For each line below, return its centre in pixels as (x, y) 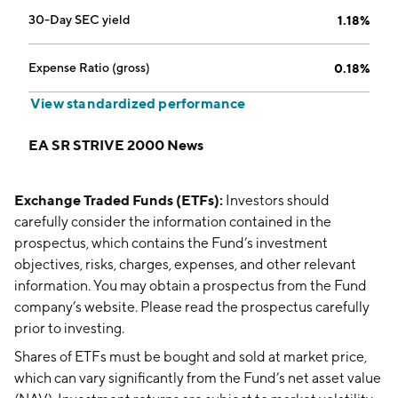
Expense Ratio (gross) (89, 68)
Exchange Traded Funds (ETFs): (119, 200)
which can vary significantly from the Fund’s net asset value (198, 378)
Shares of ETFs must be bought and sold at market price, (191, 357)
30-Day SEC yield (80, 20)
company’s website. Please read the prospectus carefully (192, 307)
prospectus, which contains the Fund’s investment (171, 243)
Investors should (276, 200)
